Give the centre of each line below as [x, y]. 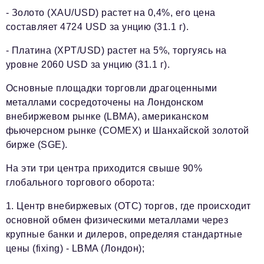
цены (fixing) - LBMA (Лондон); [75, 248]
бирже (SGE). [37, 145]
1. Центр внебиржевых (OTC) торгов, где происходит [128, 206]
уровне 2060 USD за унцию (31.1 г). [88, 65]
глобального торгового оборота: [80, 182]
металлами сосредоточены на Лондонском [105, 102]
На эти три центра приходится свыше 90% [104, 168]
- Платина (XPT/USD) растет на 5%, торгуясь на [116, 50]
